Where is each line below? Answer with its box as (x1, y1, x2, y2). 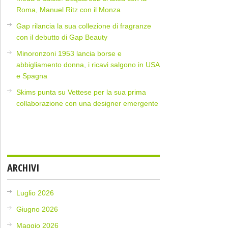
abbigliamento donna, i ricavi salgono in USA (16, 61, 160, 69)
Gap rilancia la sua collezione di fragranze (16, 22, 152, 31)
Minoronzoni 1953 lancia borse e (16, 49, 122, 58)
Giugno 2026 (16, 205, 59, 214)
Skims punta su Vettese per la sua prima (16, 88, 147, 97)
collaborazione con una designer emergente (16, 99, 159, 108)
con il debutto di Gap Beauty (16, 33, 108, 42)
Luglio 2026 (16, 189, 54, 197)
